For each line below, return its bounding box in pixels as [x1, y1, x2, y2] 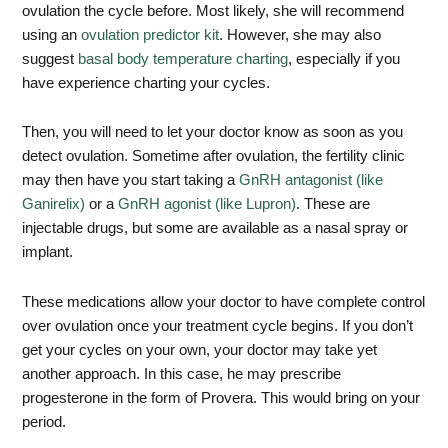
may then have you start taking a [22, 172, 240, 189]
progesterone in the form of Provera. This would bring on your [22, 389, 421, 406]
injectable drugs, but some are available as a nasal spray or [22, 220, 409, 237]
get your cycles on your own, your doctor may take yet [22, 341, 378, 358]
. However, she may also [219, 26, 382, 43]
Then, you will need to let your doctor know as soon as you [22, 124, 404, 141]
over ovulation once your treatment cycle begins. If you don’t [22, 317, 414, 334]
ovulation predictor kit [81, 26, 220, 43]
